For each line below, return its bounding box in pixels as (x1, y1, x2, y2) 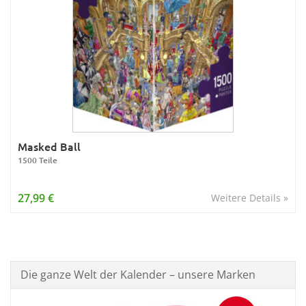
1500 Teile (18, 154, 57, 166)
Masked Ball (18, 139, 81, 154)
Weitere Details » (211, 191, 288, 204)
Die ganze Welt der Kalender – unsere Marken (20, 267, 255, 282)
